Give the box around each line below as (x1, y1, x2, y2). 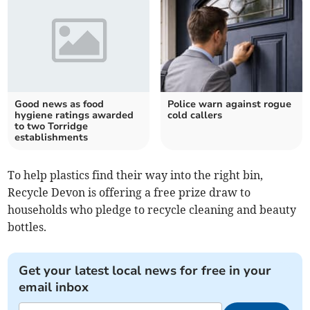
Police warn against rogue (167, 98, 291, 111)
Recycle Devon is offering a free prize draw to (8, 185, 251, 200)
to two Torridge (15, 120, 89, 134)
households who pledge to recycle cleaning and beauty (8, 203, 297, 217)
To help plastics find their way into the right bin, (8, 168, 264, 183)
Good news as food (15, 98, 104, 111)
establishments (15, 131, 89, 145)
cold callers (167, 109, 222, 122)
